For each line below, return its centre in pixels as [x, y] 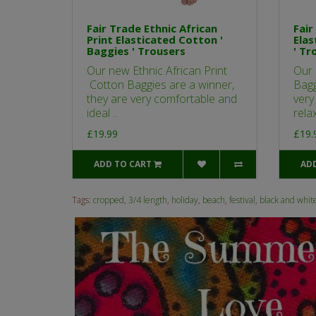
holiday [185, 200]
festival [242, 200]
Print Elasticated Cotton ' [155, 40]
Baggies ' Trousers [136, 51]
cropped [109, 200]
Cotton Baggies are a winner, [160, 85]
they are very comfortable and [162, 99]
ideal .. [102, 113]
